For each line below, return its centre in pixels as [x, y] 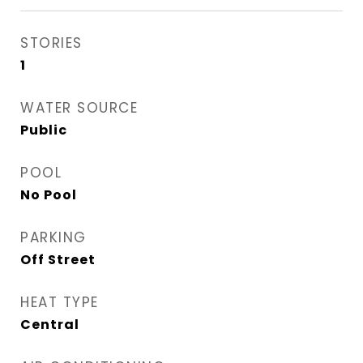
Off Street [58, 260]
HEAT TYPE [60, 303]
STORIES [51, 43]
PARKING [53, 238]
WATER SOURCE [79, 108]
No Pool [49, 195]
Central [50, 325]
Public [44, 130]
